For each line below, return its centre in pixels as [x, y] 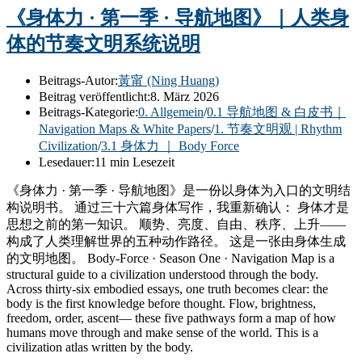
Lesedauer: [67, 162]
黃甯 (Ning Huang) [168, 80]
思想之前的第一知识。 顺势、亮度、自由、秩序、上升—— [176, 224]
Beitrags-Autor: [78, 80]
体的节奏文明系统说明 [103, 43]
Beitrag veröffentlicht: [95, 96]
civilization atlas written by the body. [100, 347]
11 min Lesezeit [135, 162]
